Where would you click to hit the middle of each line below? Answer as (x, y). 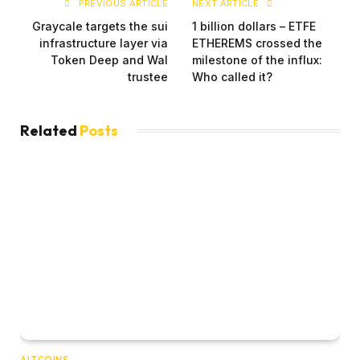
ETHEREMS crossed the (257, 43)
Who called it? (232, 77)
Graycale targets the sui (100, 27)
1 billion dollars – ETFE (254, 27)
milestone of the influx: (257, 60)
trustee (148, 77)
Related (50, 131)
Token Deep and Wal (109, 60)
